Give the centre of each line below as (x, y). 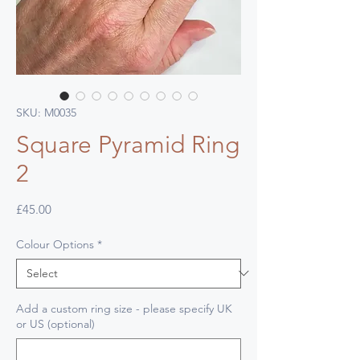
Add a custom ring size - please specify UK (124, 308)
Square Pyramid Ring (128, 144)
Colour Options (55, 244)
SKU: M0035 (46, 112)
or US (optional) (55, 323)
